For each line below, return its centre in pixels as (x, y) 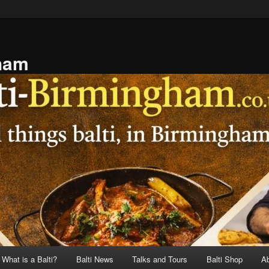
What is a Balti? (30, 259)
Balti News (95, 259)
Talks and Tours (160, 259)
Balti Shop (224, 259)
